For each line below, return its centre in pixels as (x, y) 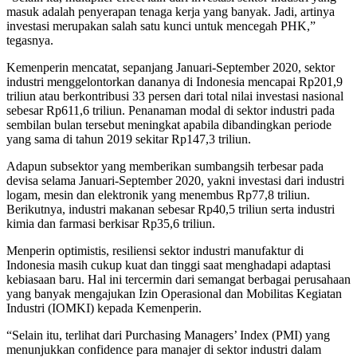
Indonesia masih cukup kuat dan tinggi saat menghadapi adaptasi (169, 265)
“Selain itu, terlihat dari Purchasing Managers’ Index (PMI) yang (168, 335)
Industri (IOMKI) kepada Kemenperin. (104, 308)
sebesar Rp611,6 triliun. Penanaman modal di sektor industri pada (171, 111)
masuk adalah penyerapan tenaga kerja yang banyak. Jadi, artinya (171, 12)
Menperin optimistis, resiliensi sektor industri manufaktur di (155, 251)
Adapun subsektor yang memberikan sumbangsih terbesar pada (165, 167)
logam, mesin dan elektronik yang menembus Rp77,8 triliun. (158, 195)
